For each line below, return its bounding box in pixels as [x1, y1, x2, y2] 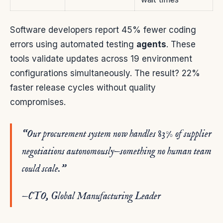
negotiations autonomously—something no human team [22, 145, 212, 158]
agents [136, 39, 166, 50]
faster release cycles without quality [10, 83, 156, 93]
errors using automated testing [10, 39, 136, 50]
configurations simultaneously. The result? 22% [10, 68, 200, 79]
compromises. [10, 97, 66, 108]
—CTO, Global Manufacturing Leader [22, 190, 161, 203]
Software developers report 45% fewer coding [10, 25, 196, 35]
